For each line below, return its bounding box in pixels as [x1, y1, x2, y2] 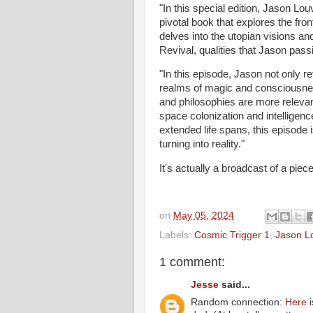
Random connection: [191, 296, 285, 307]
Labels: [159, 229, 194, 240]
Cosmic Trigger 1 [194, 229, 270, 240]
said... [219, 279, 250, 291]
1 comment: [159, 254, 225, 269]
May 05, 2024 [173, 210, 234, 221]
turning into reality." [159, 138, 245, 150]
